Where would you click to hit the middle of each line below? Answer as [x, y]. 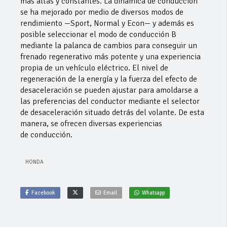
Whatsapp [153, 193]
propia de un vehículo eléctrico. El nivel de [94, 68]
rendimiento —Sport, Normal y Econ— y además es [107, 24]
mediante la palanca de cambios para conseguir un [109, 46]
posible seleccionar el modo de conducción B [98, 35]
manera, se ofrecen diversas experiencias [91, 124]
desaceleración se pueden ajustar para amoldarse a [109, 90]
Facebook [43, 193]
